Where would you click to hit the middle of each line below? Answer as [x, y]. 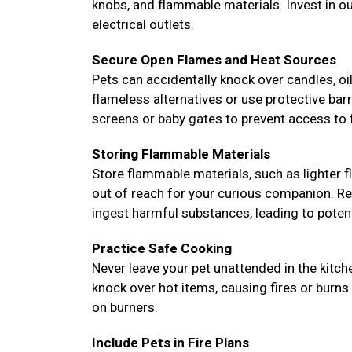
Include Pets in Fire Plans [170, 343]
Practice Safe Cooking [162, 248]
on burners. [125, 307]
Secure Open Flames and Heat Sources [214, 60]
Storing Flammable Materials [181, 154]
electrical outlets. [145, 24]
